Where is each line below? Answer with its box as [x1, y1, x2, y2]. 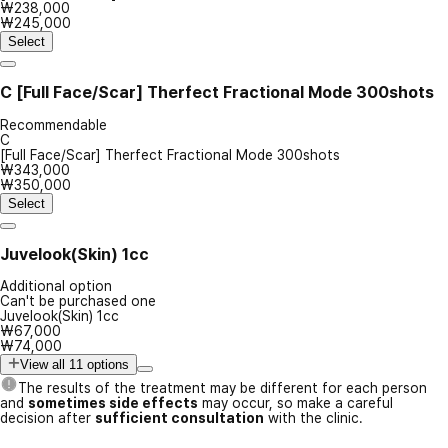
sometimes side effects [28, 395, 198, 412]
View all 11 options [20, 357, 129, 373]
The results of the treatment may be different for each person [18, 380, 427, 397]
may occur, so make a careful [198, 395, 393, 412]
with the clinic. [264, 410, 363, 427]
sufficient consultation [95, 410, 264, 427]
